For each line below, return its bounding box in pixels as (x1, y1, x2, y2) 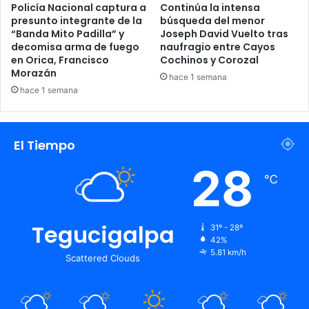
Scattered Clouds (66, 252, 140, 263)
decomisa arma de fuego (11, 39, 139, 54)
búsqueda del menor (160, 13, 265, 28)
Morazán (11, 66, 57, 80)
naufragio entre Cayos (160, 39, 275, 54)
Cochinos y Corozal (160, 52, 259, 67)
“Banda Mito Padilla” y (11, 26, 124, 41)
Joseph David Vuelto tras (160, 26, 288, 41)
